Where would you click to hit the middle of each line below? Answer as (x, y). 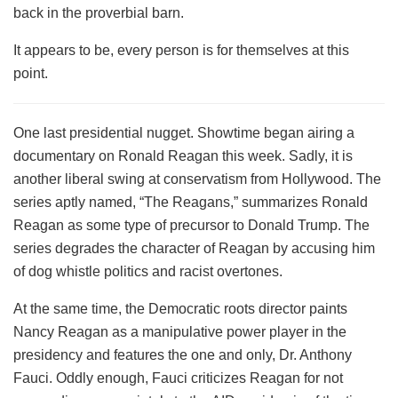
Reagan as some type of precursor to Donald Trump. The (191, 226)
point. (31, 74)
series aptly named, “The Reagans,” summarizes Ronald (191, 203)
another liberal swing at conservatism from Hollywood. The (197, 179)
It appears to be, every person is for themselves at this (181, 51)
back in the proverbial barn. (99, 13)
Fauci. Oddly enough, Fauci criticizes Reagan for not (178, 378)
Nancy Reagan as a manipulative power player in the (180, 332)
